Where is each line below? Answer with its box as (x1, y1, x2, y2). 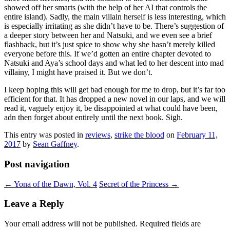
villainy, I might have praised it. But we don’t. (4, 68, 152, 77)
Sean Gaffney (33, 140, 77, 149)
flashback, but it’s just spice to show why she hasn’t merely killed (4, 40, 215, 49)
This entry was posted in (4, 130, 85, 140)
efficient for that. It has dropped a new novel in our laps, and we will (4, 94, 225, 104)
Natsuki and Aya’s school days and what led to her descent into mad (4, 59, 224, 68)
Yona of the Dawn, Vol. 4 (12, 179, 97, 188)
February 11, (177, 130, 218, 140)
